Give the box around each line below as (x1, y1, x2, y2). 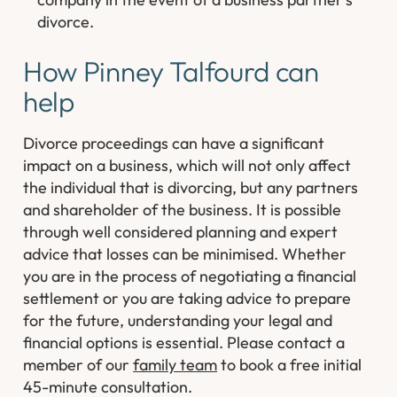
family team (133, 354, 218, 376)
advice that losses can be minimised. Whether (23, 244, 347, 265)
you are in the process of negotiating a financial (23, 266, 357, 287)
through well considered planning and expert (23, 222, 339, 243)
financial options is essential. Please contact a (23, 332, 346, 354)
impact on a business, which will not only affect (23, 155, 352, 176)
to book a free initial (217, 354, 362, 376)
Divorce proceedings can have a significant (23, 133, 325, 154)
